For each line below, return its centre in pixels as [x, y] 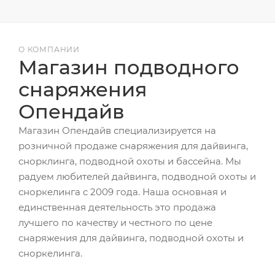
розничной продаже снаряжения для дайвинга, [133, 146]
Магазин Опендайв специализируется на [117, 130]
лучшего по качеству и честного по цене [115, 223]
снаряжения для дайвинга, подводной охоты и [131, 238]
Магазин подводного [129, 67]
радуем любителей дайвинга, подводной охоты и [137, 176]
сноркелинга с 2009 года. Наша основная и [122, 192]
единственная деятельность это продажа [117, 207]
